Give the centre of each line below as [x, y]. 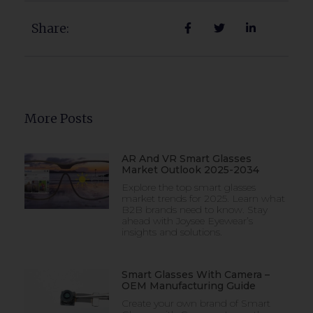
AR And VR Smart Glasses [186, 159]
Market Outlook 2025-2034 [190, 170]
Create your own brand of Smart [196, 304]
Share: [50, 29]
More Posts [59, 119]
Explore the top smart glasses [188, 188]
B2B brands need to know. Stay [194, 210]
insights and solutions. [172, 232]
